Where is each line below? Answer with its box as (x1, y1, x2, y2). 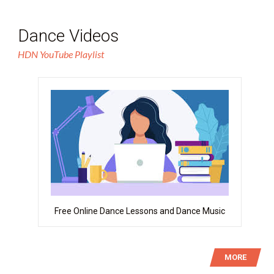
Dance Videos (18, 26, 119, 46)
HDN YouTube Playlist (18, 48, 105, 60)
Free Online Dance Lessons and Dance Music (54, 206, 225, 216)
